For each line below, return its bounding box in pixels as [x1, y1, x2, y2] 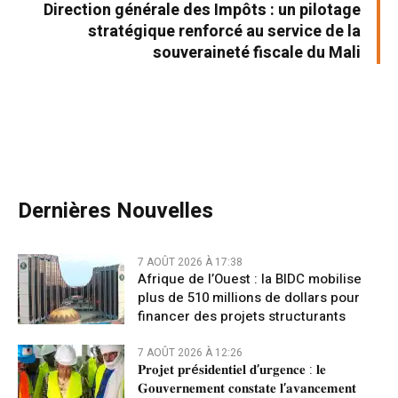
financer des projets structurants [138, 306, 346, 327]
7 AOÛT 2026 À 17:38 [138, 254, 243, 271]
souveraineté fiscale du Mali [153, 41, 361, 66]
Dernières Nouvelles [18, 195, 213, 227]
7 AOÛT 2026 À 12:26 [138, 345, 243, 362]
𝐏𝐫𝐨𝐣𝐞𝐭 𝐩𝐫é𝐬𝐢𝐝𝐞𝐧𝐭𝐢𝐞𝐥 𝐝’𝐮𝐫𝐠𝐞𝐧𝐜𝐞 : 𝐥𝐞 [138, 360, 326, 380]
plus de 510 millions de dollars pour [138, 288, 360, 308]
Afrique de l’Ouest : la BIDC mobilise [138, 269, 362, 290]
